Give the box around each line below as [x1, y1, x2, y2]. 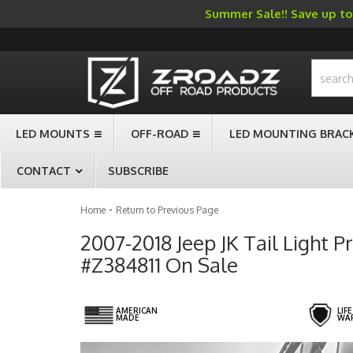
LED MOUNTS [16, 127, 90, 140]
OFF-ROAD [131, 127, 188, 140]
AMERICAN [115, 306, 158, 315]
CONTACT [17, 164, 71, 177]
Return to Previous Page [116, 204, 218, 216]
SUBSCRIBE [108, 164, 169, 177]
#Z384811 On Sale [80, 251, 238, 277]
